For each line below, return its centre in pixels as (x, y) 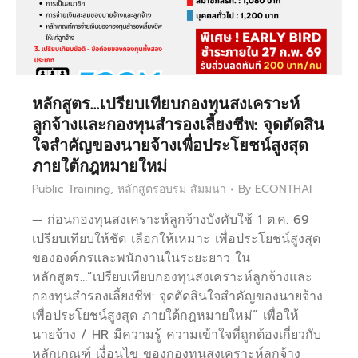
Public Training (71, 189)
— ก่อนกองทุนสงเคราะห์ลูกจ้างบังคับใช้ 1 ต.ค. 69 (171, 220)
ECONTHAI (283, 189)
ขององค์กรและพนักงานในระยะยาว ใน (141, 259)
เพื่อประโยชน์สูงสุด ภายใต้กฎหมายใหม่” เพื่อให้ (165, 316)
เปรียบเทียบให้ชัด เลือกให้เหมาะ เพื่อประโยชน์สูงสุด (176, 239)
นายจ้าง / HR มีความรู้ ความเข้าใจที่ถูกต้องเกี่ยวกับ (177, 335)
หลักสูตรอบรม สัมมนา (172, 189)
